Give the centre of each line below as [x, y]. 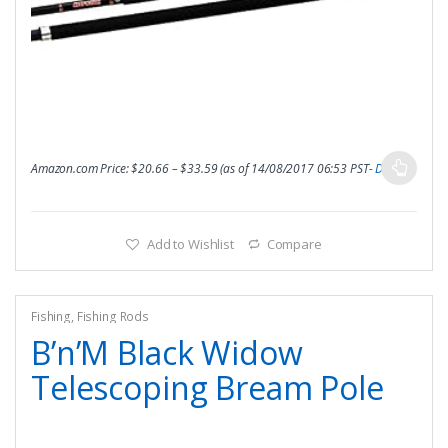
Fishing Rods [113, 316]
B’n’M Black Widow [166, 353]
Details [393, 168]
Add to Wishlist [190, 243]
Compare [294, 243]
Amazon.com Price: [81, 168]
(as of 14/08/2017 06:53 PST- [296, 168]
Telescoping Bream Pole [207, 388]
